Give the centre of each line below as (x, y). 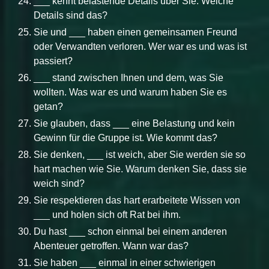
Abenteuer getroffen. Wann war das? (111, 246)
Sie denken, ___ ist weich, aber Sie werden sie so (140, 154)
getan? (48, 106)
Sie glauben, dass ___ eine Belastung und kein (134, 123)
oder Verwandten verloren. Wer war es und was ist (140, 46)
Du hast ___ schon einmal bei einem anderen (130, 231)
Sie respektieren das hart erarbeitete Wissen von (137, 200)
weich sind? (59, 183)
